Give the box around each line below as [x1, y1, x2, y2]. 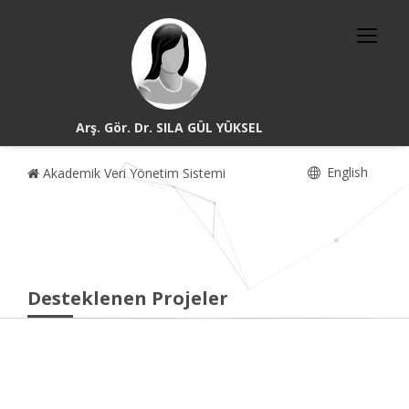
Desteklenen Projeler [27, 286, 228, 310]
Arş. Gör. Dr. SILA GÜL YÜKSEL [75, 119, 263, 136]
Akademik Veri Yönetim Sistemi [39, 164, 225, 182]
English [323, 163, 368, 181]
